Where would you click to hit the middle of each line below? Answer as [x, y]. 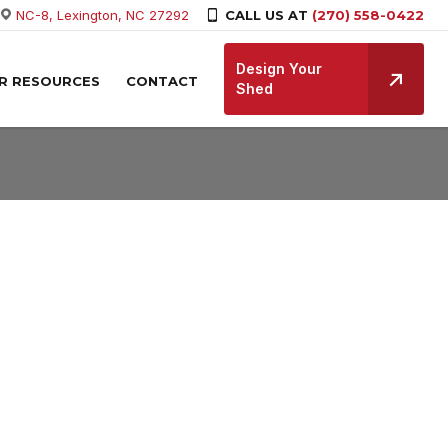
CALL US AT [266, 15]
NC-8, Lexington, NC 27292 [102, 15]
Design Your [279, 68]
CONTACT [162, 80]
